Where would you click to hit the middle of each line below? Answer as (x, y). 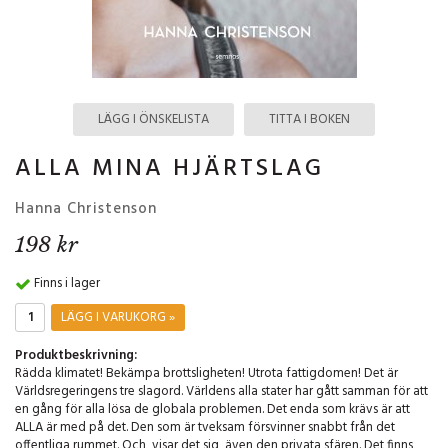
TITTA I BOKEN (309, 119)
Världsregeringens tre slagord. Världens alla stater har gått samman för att (221, 392)
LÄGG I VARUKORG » (118, 318)
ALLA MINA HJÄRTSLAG (169, 169)
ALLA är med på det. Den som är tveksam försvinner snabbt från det (205, 428)
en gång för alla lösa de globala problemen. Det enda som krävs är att (212, 410)
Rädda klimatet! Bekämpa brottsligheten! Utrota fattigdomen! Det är (206, 374)
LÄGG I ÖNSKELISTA (153, 119)
